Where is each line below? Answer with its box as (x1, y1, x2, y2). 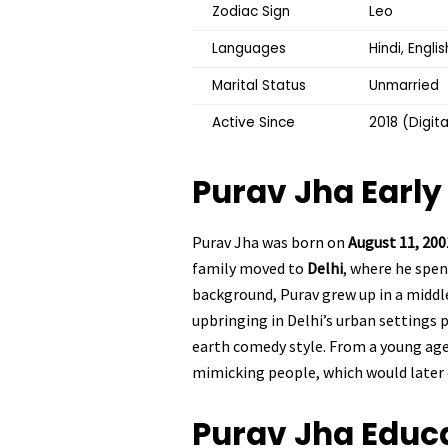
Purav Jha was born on (192, 232, 348, 253)
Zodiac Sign (212, 2, 290, 22)
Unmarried (369, 76, 439, 96)
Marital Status (212, 76, 306, 96)
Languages (212, 39, 286, 59)
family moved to (192, 258, 307, 279)
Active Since (212, 113, 295, 133)
